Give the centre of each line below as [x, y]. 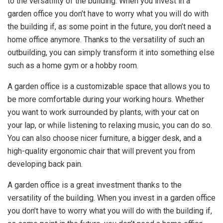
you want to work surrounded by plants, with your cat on [103, 112]
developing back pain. [45, 164]
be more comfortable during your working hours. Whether [106, 99]
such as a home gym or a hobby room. [73, 65]
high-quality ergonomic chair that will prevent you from [101, 151]
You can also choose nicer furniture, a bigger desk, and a [105, 138]
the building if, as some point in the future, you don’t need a [109, 26]
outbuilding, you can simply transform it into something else [111, 52]
